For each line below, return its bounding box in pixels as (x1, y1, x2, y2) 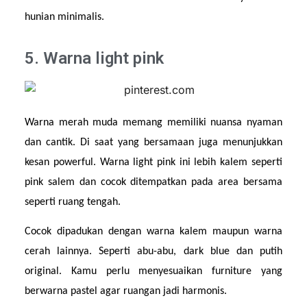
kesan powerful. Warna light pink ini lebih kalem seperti (25, 157, 282, 169)
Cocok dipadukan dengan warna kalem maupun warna (25, 225, 282, 237)
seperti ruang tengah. (25, 197, 121, 208)
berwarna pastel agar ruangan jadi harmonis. (25, 285, 228, 297)
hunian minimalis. (25, 12, 105, 23)
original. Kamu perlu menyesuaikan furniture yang (25, 265, 282, 277)
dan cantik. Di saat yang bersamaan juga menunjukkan (25, 137, 282, 149)
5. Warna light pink (25, 48, 164, 68)
